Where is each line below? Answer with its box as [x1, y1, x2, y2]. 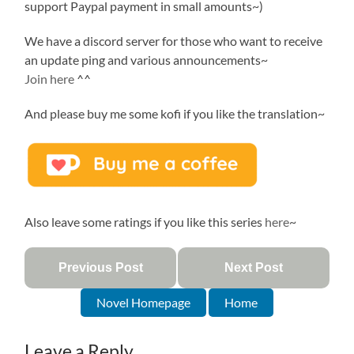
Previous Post [58, 260, 143, 274]
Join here [24, 70, 75, 86]
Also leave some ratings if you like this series [24, 213, 265, 229]
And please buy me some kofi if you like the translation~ [24, 105, 326, 121]
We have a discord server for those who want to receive [24, 32, 323, 48]
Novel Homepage [96, 294, 190, 310]
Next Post [224, 260, 283, 274]
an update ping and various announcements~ [24, 51, 269, 67]
